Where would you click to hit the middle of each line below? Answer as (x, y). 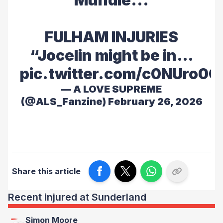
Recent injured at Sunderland (77, 197)
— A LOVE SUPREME (111, 89)
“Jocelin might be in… (111, 55)
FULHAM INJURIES (111, 37)
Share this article (46, 171)
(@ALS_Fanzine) (64, 102)
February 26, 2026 (155, 102)
